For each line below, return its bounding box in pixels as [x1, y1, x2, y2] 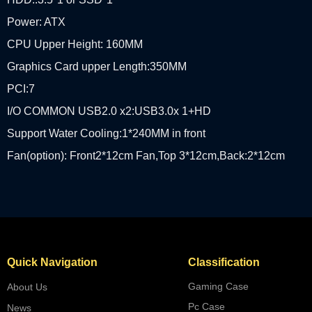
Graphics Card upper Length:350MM [7, 61, 187, 72]
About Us [7, 281, 47, 292]
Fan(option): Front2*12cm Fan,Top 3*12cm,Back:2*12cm [7, 150, 285, 162]
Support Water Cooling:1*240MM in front [7, 127, 205, 139]
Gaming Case [188, 281, 249, 292]
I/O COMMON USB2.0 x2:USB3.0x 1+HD [7, 105, 211, 117]
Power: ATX [7, 16, 65, 28]
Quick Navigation [7, 256, 97, 268]
